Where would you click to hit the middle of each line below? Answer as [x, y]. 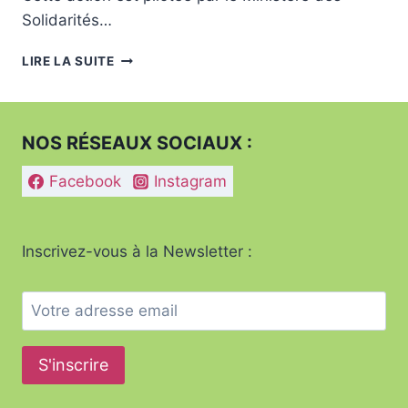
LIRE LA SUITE [68, 61]
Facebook [85, 181]
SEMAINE [143, 57]
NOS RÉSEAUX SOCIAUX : [137, 143]
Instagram [191, 181]
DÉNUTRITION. [162, 114]
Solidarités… [67, 20]
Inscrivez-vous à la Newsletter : [137, 252]
